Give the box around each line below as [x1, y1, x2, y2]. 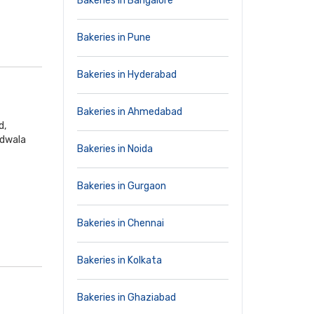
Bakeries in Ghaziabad [77, 292, 176, 303]
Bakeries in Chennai [77, 217, 164, 229]
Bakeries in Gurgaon [77, 180, 166, 192]
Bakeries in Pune [77, 32, 151, 43]
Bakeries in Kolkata [77, 254, 162, 266]
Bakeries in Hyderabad [77, 69, 177, 81]
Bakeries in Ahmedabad [77, 106, 182, 118]
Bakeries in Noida [77, 143, 153, 155]
